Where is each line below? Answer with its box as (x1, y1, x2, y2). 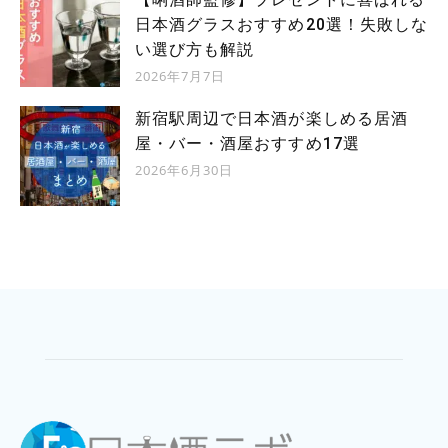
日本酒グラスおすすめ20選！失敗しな (135, 15, 428, 35)
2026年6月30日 (135, 161, 234, 180)
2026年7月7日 (135, 67, 226, 86)
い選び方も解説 (135, 40, 255, 60)
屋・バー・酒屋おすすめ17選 (135, 134, 360, 154)
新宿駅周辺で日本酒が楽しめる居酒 (135, 109, 408, 129)
